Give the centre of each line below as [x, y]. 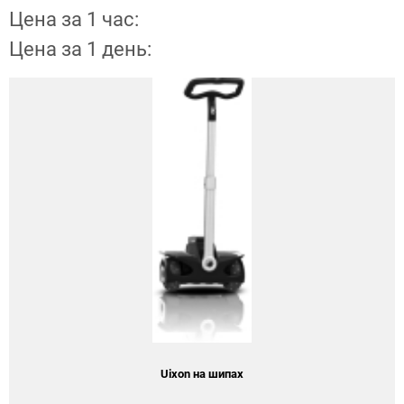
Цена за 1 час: [74, 19]
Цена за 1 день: [80, 49]
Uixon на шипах [202, 373]
